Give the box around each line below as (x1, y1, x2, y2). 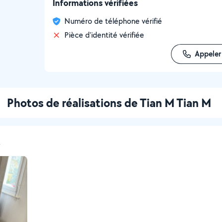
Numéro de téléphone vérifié (64, 16, 162, 26)
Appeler (194, 49, 221, 59)
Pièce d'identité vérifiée (64, 30, 144, 40)
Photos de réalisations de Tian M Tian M (7, 95, 211, 111)
